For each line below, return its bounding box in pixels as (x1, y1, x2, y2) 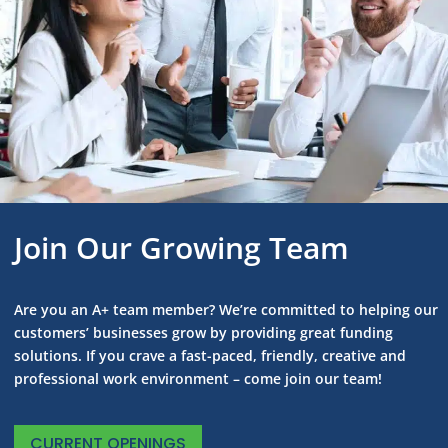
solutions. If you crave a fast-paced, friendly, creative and (14, 346, 406, 366)
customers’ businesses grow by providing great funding (14, 323, 393, 343)
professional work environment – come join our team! (14, 369, 382, 389)
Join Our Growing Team (14, 227, 349, 269)
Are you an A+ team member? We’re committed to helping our (14, 300, 438, 320)
